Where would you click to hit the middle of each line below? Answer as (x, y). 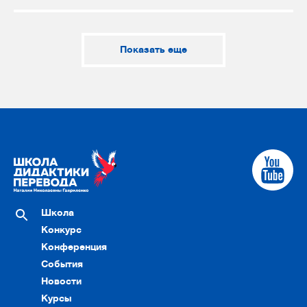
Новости (61, 282)
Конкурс (61, 230)
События (62, 265)
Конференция (74, 247)
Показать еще (153, 49)
